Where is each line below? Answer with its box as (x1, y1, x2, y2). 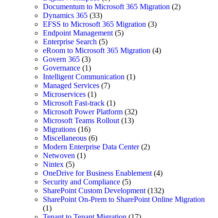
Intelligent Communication (43, 72, 125, 81)
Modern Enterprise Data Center (43, 142, 139, 151)
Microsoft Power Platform (43, 107, 123, 116)
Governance (43, 63, 80, 72)
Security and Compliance (43, 177, 120, 186)
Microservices (43, 90, 86, 98)
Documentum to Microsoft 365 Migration (43, 2, 170, 11)
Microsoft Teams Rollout (43, 116, 119, 125)
